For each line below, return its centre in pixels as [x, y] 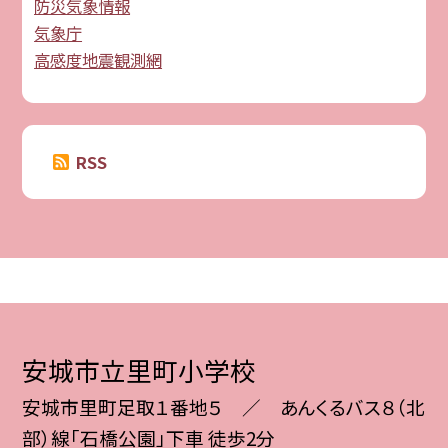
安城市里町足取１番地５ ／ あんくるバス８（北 [224, 407]
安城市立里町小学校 [139, 370]
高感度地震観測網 [98, 59]
